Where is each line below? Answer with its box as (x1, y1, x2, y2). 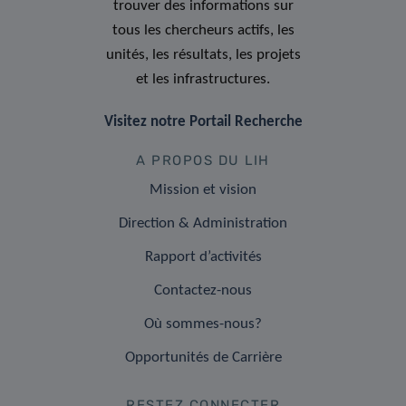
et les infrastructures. (136, 71, 270, 87)
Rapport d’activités (144, 248, 262, 265)
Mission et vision (150, 181, 256, 198)
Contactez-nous (154, 282, 252, 298)
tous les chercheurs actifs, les (111, 22, 295, 38)
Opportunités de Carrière (124, 349, 282, 365)
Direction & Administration (119, 215, 287, 231)
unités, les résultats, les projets (105, 46, 301, 63)
